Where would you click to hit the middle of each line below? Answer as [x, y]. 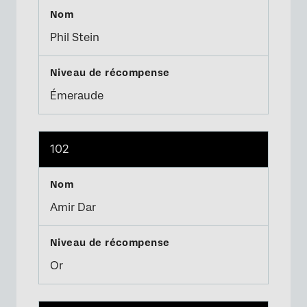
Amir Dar [73, 207]
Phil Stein [75, 37]
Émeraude [77, 95]
